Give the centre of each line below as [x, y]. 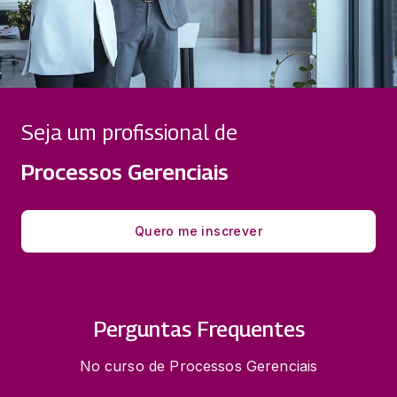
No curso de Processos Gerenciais [198, 366]
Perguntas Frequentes [198, 328]
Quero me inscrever [198, 230]
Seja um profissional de [129, 132]
